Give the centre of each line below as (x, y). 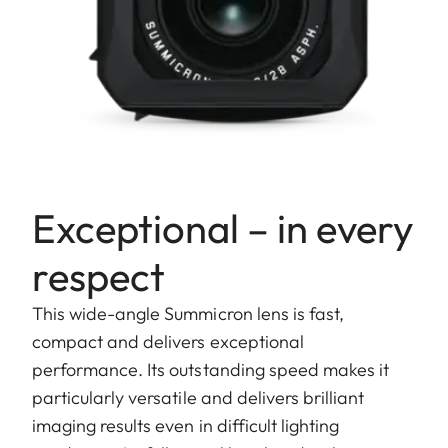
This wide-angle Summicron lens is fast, (188, 313)
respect (98, 275)
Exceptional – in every (223, 227)
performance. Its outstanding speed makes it (211, 369)
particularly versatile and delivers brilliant (198, 397)
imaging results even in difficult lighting (186, 425)
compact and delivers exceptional (168, 341)
